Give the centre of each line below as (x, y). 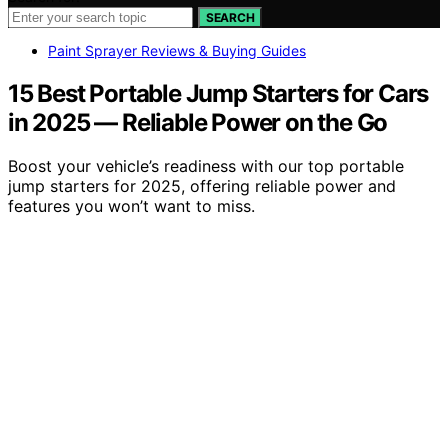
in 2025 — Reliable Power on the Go (198, 122)
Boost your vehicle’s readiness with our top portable (206, 166)
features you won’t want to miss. (131, 206)
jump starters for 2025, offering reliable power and (202, 186)
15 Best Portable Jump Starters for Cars (218, 93)
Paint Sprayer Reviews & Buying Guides (177, 50)
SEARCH (230, 17)
